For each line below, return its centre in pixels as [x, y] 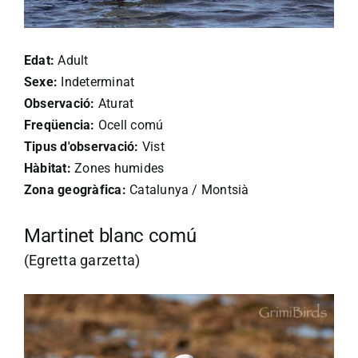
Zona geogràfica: [75, 189]
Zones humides [117, 168]
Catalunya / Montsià [187, 189]
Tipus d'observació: [82, 146]
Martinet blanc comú [110, 235]
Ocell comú [129, 125]
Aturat [114, 103]
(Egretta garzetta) [82, 260]
